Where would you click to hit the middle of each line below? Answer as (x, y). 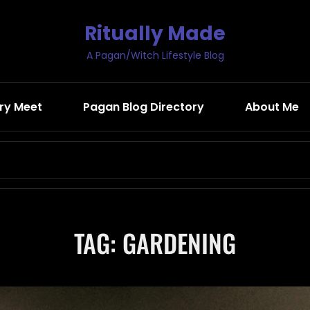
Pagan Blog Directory (143, 107)
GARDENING (179, 243)
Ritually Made (155, 34)
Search (176, 151)
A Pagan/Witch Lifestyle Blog (155, 55)
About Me (272, 107)
